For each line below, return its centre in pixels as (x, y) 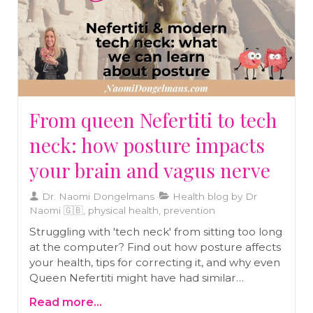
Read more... (66, 303)
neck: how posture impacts (147, 145)
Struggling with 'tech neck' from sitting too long (156, 232)
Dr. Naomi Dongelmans (97, 197)
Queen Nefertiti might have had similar (133, 278)
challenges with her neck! (97, 293)
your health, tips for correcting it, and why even (155, 263)
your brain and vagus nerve (150, 170)
